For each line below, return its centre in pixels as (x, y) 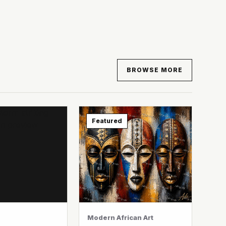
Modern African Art (121, 217)
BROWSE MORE (155, 70)
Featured (107, 121)
